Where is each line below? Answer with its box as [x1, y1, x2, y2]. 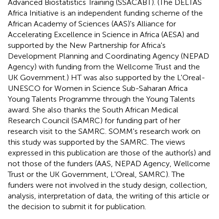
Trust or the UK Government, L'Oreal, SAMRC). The [8, 169, 185, 179]
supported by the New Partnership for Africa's [8, 40, 166, 50]
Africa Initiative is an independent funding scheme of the [8, 8, 203, 18]
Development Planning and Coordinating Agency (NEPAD [8, 51, 209, 61]
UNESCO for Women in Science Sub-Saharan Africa [8, 83, 188, 93]
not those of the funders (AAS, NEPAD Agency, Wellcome [8, 158, 210, 168]
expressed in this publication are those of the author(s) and [8, 148, 211, 157]
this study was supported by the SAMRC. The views [8, 137, 185, 147]
